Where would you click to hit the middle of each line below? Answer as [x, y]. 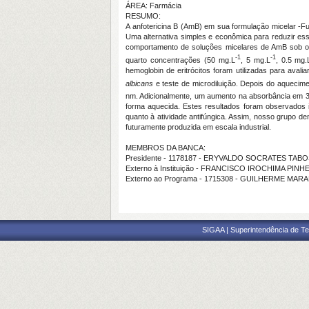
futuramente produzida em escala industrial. [199, 127]
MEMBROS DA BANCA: [166, 147]
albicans [139, 83]
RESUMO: [143, 16]
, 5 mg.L [255, 60]
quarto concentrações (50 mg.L [180, 60]
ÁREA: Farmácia [153, 6]
